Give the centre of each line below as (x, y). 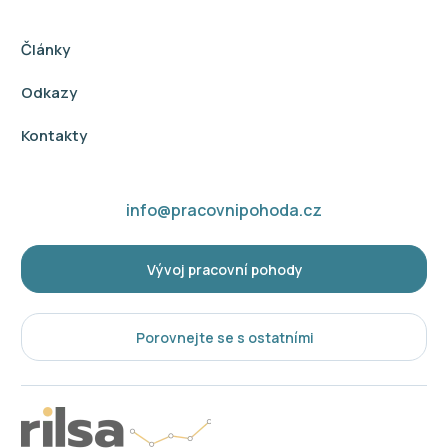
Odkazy (49, 92)
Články (45, 49)
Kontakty (54, 135)
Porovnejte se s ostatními (224, 337)
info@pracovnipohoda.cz (224, 210)
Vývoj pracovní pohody (224, 269)
